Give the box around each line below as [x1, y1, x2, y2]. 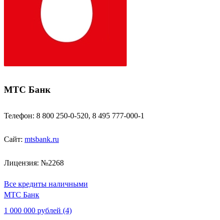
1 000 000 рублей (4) [4, 206, 72, 215]
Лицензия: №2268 [4, 159, 64, 167]
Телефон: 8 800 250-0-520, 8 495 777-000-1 [4, 111, 144, 120]
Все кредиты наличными [4, 180, 88, 189]
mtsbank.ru [25, 135, 59, 144]
